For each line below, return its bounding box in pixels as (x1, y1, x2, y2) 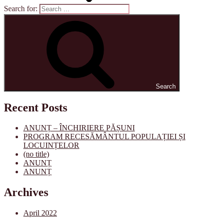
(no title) (23, 150, 49, 159)
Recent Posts (4, 101, 67, 114)
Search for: (4, 4, 39, 13)
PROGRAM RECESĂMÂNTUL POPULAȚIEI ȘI (23, 132, 185, 141)
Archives (4, 186, 48, 199)
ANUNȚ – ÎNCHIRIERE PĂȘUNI (23, 124, 135, 132)
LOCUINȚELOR (23, 141, 79, 150)
